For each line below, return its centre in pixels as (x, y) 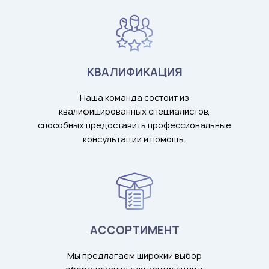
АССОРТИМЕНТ (134, 230)
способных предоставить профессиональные (134, 125)
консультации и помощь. (134, 139)
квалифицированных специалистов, (134, 111)
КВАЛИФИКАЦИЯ (134, 72)
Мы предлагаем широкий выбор (134, 255)
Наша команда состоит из (134, 97)
